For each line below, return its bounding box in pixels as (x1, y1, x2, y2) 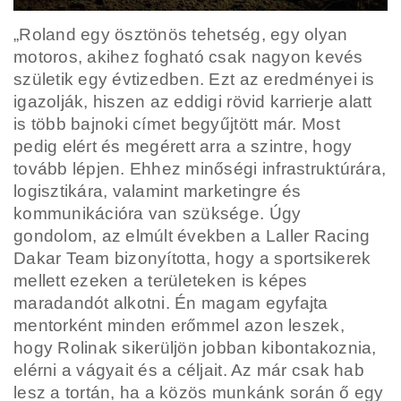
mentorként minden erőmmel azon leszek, (13, 315, 345, 335)
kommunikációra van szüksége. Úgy (13, 203, 302, 223)
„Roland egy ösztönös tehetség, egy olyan (13, 24, 348, 44)
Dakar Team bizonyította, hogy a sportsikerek (13, 248, 371, 268)
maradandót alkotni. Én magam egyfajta (13, 293, 328, 312)
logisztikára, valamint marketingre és (13, 181, 302, 200)
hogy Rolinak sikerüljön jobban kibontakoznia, (13, 337, 377, 357)
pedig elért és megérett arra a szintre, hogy (13, 136, 353, 156)
